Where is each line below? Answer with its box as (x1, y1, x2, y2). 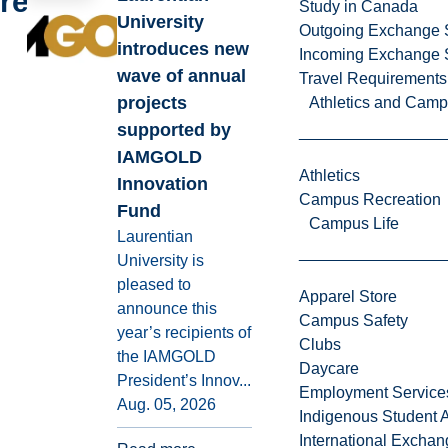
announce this (117, 300, 218, 317)
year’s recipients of (117, 324, 252, 341)
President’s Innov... (117, 372, 252, 389)
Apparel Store (298, 288, 397, 306)
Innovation (117, 174, 209, 194)
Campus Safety (298, 312, 408, 330)
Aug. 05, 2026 (117, 396, 217, 413)
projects (117, 93, 188, 113)
